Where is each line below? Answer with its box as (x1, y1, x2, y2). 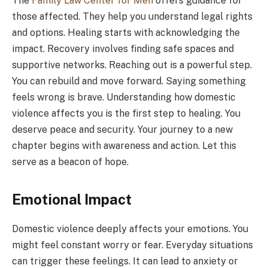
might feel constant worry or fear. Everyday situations (12, 239, 253, 251)
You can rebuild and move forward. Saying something (12, 75, 246, 87)
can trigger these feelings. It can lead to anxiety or (12, 255, 238, 267)
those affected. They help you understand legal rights (12, 10, 252, 22)
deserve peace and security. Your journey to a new (12, 123, 233, 135)
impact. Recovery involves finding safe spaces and (12, 42, 234, 54)
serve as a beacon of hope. (12, 156, 129, 167)
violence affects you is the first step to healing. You (12, 107, 240, 119)
